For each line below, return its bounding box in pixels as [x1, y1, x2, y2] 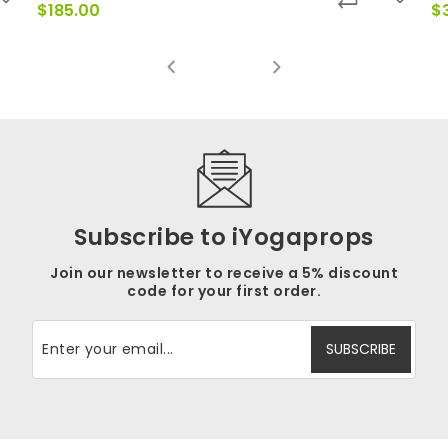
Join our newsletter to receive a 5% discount [50, 262, 398, 283]
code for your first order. [127, 280, 321, 301]
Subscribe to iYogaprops [74, 220, 374, 253]
